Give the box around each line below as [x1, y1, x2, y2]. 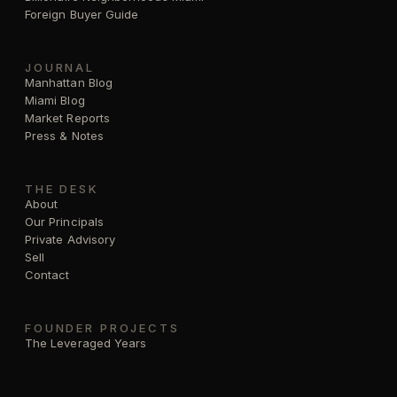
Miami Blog [25, 92, 85, 107]
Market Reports [25, 110, 110, 125]
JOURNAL [25, 59, 96, 74]
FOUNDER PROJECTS [25, 320, 180, 335]
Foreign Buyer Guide [25, 6, 139, 21]
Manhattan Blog [25, 74, 113, 90]
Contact [25, 267, 70, 282]
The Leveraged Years [25, 335, 147, 350]
